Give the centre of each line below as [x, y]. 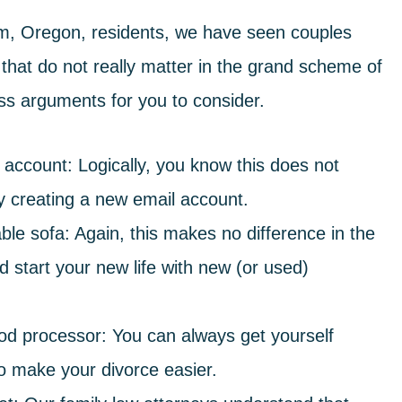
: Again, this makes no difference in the [220, 233]
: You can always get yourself [218, 336]
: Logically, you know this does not [203, 165]
